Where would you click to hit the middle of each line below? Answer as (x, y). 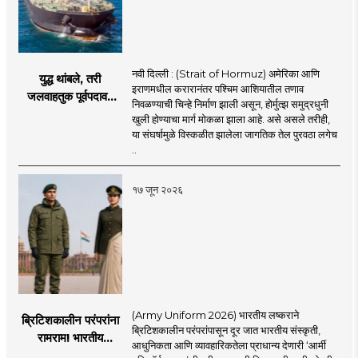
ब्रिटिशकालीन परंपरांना (70, 320)
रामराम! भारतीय (70, 337)
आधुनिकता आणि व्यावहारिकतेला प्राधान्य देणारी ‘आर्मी (229, 345)
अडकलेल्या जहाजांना (70, 131)
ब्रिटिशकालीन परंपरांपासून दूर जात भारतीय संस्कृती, (226, 330)
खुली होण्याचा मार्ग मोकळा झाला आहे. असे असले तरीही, (231, 119)
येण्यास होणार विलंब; (70, 113)
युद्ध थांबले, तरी (70, 78)
